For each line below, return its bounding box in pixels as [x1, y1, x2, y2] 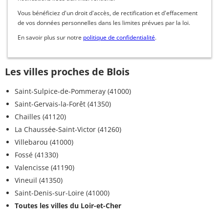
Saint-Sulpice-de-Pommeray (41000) [15, 87, 131, 96]
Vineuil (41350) [15, 175, 63, 185]
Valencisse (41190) [15, 163, 74, 173]
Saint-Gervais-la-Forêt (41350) [15, 99, 111, 109]
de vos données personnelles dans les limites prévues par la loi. [18, 19, 190, 27]
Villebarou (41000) [15, 137, 73, 147]
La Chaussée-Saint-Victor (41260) [15, 125, 121, 134]
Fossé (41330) [15, 150, 58, 160]
